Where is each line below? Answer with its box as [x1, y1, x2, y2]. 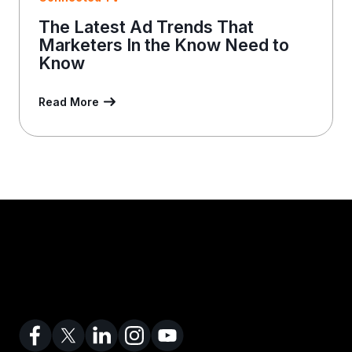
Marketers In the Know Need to [38, 35, 289, 56]
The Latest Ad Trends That [38, 16, 254, 38]
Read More [38, 95, 99, 109]
